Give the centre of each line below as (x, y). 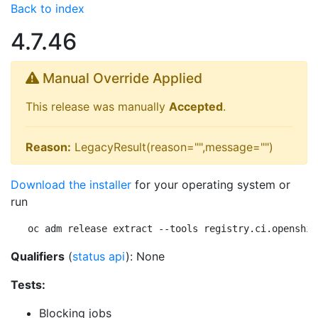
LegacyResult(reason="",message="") (172, 147)
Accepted (196, 106)
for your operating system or (211, 185)
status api (99, 256)
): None (145, 256)
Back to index (48, 9)
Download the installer (71, 185)
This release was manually (97, 106)
